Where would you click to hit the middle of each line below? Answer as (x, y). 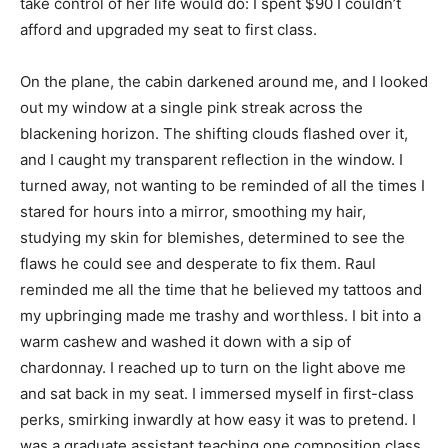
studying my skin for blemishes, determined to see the (212, 237)
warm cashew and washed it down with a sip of (185, 341)
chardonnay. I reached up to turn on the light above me (213, 367)
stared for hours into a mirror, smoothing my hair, (193, 211)
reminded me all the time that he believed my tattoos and (221, 289)
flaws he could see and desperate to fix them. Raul (198, 263)
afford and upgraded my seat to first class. (168, 29)
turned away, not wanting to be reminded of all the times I (222, 185)
